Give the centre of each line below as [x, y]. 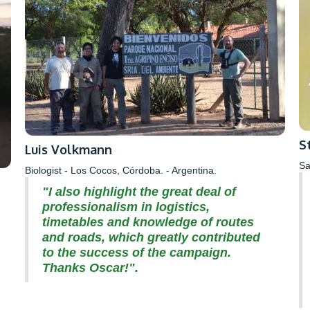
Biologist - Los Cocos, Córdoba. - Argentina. [120, 171]
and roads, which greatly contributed [151, 238]
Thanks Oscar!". [90, 268]
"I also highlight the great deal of [139, 192]
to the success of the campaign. [136, 253]
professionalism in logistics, [126, 207]
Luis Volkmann [68, 150]
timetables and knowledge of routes [148, 222]
